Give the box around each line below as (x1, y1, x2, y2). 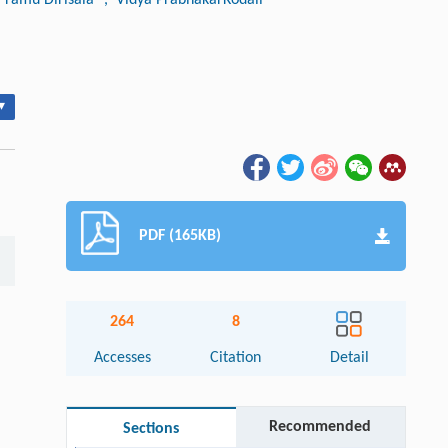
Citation (210, 349, 262, 366)
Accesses (93, 349, 151, 366)
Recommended (269, 418, 372, 435)
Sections (123, 420, 180, 437)
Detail (329, 349, 369, 366)
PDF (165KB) (138, 227, 221, 244)
